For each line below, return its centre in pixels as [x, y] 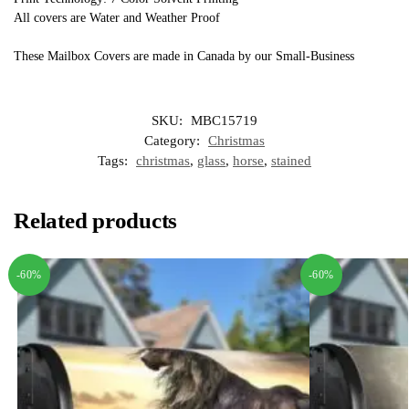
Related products [96, 221]
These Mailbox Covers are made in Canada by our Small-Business [184, 57]
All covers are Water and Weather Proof [117, 17]
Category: [174, 141]
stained [291, 161]
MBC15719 [224, 121]
